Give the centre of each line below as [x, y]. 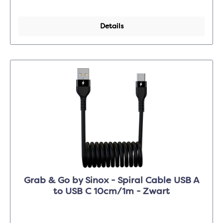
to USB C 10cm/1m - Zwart [111, 192]
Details [111, 27]
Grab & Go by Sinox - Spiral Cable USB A [111, 181]
